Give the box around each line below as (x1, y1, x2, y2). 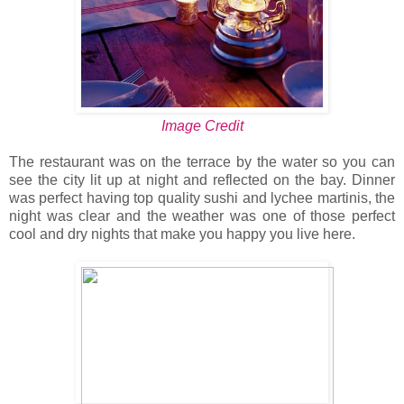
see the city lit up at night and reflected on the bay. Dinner (9, 171, 395, 188)
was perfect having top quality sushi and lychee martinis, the (9, 189, 395, 206)
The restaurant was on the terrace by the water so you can (9, 153, 395, 170)
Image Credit (161, 117, 243, 133)
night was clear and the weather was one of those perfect (9, 207, 395, 224)
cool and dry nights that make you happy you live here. (9, 225, 355, 242)
